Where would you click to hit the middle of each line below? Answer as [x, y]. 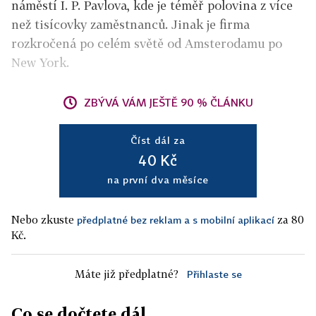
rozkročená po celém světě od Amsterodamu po [147, 43]
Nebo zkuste [44, 219]
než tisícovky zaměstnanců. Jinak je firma [130, 24]
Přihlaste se [214, 274]
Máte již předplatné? [126, 274]
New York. [40, 62]
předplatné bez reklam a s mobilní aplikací [176, 220]
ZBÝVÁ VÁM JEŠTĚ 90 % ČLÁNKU [169, 102]
